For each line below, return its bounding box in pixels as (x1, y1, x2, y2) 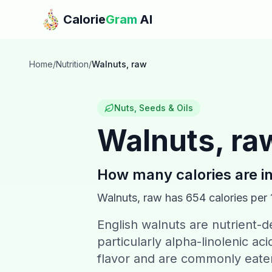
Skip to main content (9, 5, 104, 18)
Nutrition (56, 59, 89, 69)
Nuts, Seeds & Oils (114, 103, 193, 113)
